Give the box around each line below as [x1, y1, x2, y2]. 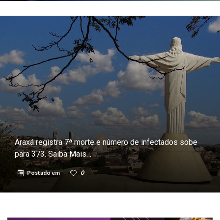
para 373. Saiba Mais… [15, 149, 91, 159]
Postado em [27, 168, 61, 176]
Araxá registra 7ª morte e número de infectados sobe [15, 137, 197, 147]
